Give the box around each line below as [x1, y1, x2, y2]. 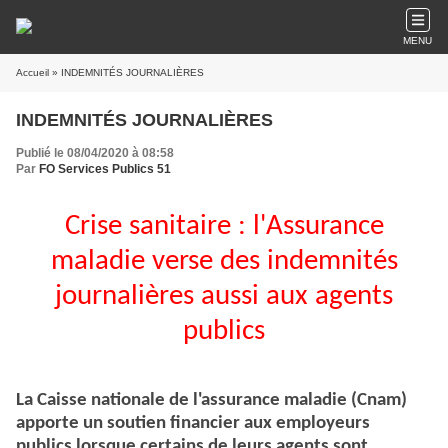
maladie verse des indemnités [50, 247, 398, 276]
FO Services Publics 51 [39, 162, 171, 176]
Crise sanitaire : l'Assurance [64, 212, 384, 241]
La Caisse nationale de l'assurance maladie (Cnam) [16, 391, 407, 411]
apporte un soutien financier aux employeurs [16, 414, 370, 434]
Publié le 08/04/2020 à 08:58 [16, 146, 174, 160]
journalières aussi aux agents [55, 282, 393, 311]
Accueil [16, 67, 49, 78]
